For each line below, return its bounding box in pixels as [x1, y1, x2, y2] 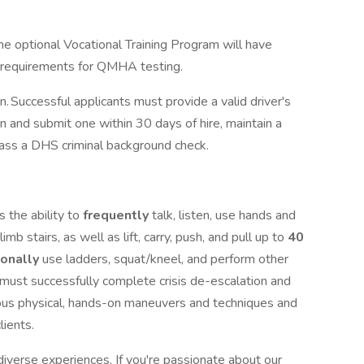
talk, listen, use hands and [152, 206, 296, 224]
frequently [83, 206, 152, 224]
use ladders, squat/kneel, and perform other [42, 250, 288, 268]
